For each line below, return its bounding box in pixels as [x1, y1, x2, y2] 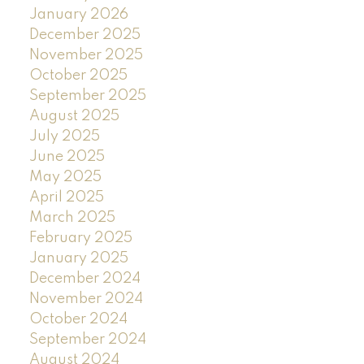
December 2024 [28, 271, 141, 286]
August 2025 [28, 108, 119, 123]
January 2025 [28, 250, 128, 266]
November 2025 [28, 47, 143, 63]
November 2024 [28, 291, 143, 306]
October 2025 [28, 67, 128, 83]
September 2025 [28, 88, 146, 103]
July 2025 [28, 128, 100, 144]
